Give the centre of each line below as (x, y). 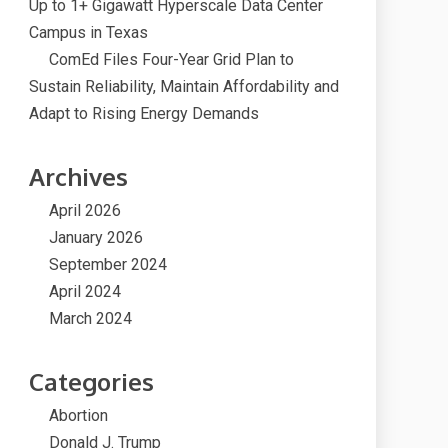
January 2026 (96, 237)
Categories (91, 381)
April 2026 (85, 210)
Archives (78, 176)
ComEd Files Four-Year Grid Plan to (171, 59)
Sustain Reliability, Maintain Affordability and (184, 86)
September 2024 (108, 264)
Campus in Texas (88, 32)
